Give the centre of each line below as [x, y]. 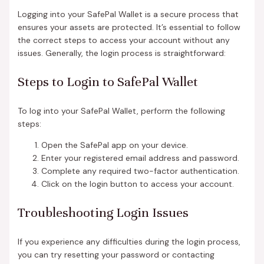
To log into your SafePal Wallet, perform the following [121, 110]
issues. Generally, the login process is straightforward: [121, 53]
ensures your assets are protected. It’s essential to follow [129, 27]
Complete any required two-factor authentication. [140, 171]
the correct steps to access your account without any [123, 40]
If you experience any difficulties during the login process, [129, 241]
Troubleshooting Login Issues [103, 212]
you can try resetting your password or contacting [116, 254]
